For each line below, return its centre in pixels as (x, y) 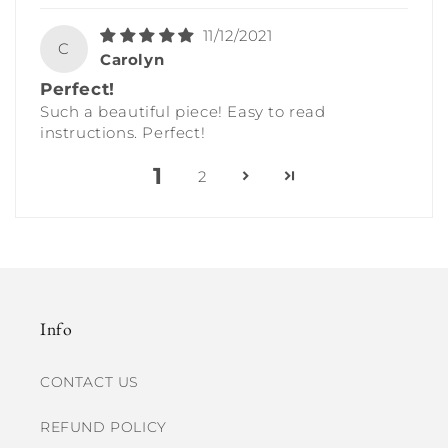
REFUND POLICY (103, 427)
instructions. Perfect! (123, 133)
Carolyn (132, 60)
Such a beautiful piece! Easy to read (183, 112)
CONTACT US (89, 382)
